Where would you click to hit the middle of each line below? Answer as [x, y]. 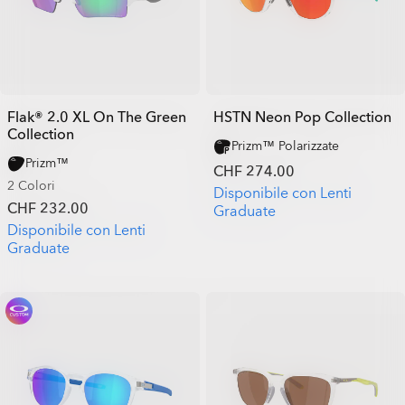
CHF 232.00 [48, 209]
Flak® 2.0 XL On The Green [97, 118]
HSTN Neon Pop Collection [302, 118]
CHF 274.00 [254, 172]
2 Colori [31, 186]
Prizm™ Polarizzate [285, 146]
